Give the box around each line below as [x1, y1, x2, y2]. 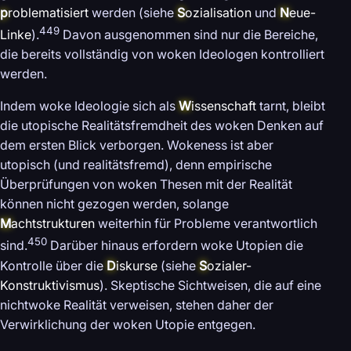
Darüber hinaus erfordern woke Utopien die [47, 237, 303, 254]
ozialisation [185, 5, 251, 21]
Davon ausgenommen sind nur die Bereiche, [60, 27, 318, 43]
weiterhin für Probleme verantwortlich [95, 215, 317, 232]
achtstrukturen [11, 215, 95, 232]
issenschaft [191, 98, 256, 114]
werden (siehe [89, 5, 177, 21]
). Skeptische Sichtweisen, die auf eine [100, 277, 321, 293]
